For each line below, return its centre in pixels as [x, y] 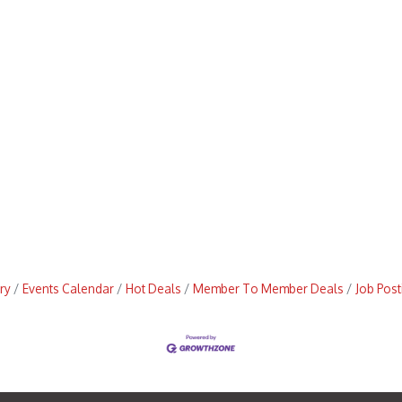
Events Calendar [68, 288]
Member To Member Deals [268, 288]
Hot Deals [153, 288]
